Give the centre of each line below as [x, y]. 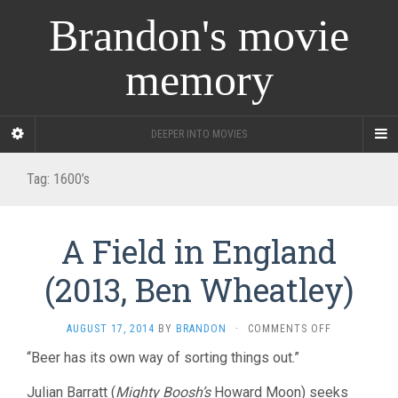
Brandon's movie [199, 36]
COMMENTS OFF [290, 329]
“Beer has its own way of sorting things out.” [163, 358]
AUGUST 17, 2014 [111, 329]
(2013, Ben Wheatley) [199, 290]
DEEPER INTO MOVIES [199, 134]
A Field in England [199, 251]
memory [199, 80]
